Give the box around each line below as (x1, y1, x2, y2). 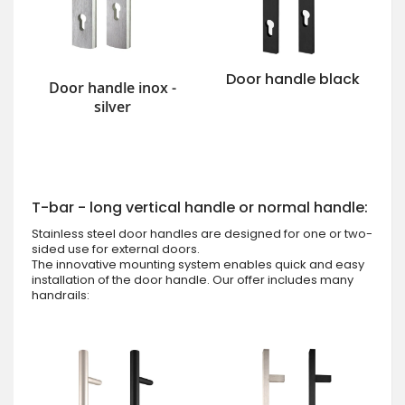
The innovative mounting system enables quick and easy (32, 256, 364, 274)
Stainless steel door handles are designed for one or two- (32, 225, 372, 243)
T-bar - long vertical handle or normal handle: (32, 197, 368, 219)
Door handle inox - (49, 78, 176, 99)
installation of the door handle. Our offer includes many (32, 271, 353, 289)
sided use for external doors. (32, 240, 200, 259)
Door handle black (225, 69, 360, 90)
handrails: (32, 287, 89, 305)
